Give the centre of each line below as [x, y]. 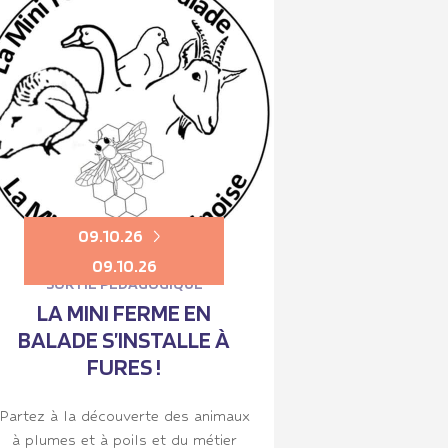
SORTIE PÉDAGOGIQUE [124, 283]
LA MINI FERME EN [124, 312]
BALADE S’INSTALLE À [124, 339]
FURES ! [124, 366]
